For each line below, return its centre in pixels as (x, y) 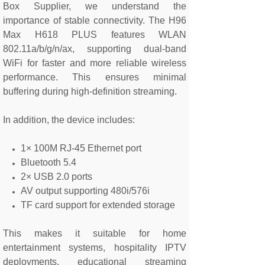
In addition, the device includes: (69, 120)
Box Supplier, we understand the (95, 6)
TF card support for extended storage (98, 205)
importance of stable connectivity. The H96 (95, 20)
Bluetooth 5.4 (49, 162)
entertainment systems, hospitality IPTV (95, 248)
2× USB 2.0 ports (56, 177)
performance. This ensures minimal (95, 77)
